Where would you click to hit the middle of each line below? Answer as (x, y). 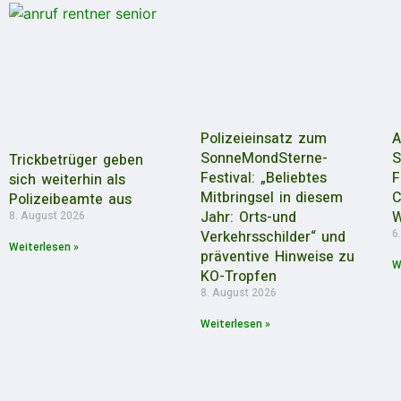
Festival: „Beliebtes (264, 179)
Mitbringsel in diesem (272, 198)
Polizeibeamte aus (70, 200)
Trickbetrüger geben (76, 161)
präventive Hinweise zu (278, 257)
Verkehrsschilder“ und (273, 238)
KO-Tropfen (239, 277)
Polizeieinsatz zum (264, 139)
